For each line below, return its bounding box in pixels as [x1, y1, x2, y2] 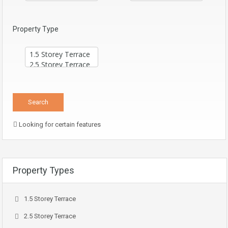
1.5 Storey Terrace [24, 195, 76, 203]
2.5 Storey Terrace [24, 212, 76, 220]
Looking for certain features [17, 121, 101, 128]
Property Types [13, 165, 74, 176]
